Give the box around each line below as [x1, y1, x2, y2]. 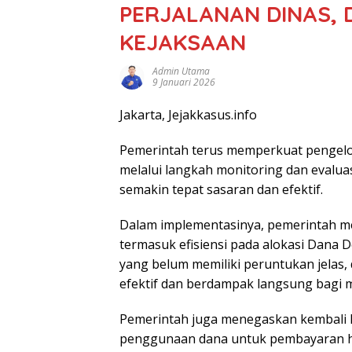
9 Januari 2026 [152, 75, 215, 89]
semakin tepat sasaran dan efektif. [119, 180, 323, 198]
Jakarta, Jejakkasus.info [119, 105, 257, 123]
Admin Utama [152, 64, 210, 78]
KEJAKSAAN [119, 27, 246, 56]
